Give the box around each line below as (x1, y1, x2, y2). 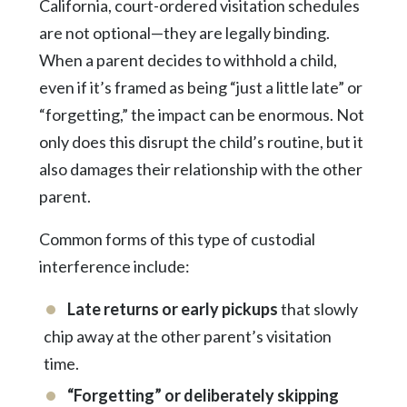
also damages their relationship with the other (38, 158, 362, 179)
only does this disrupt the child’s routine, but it (38, 131, 363, 152)
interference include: (38, 255, 190, 276)
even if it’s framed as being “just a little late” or (38, 76, 362, 97)
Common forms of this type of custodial (38, 228, 315, 249)
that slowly (277, 298, 358, 319)
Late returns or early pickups (66, 298, 278, 319)
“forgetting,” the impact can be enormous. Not (38, 104, 364, 124)
